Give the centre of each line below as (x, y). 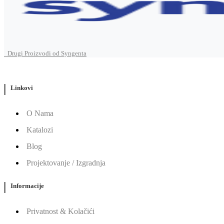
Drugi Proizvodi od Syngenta (45, 53)
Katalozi (40, 129)
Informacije (27, 185)
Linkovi (22, 87)
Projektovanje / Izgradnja (66, 162)
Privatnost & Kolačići (60, 211)
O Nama (40, 113)
